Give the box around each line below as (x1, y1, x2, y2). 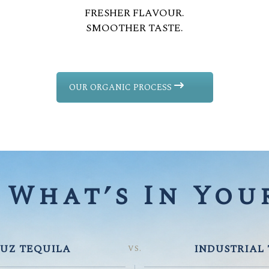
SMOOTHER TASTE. (85, 20, 183, 36)
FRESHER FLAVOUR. (84, 5, 184, 21)
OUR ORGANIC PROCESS (68, 80, 174, 94)
